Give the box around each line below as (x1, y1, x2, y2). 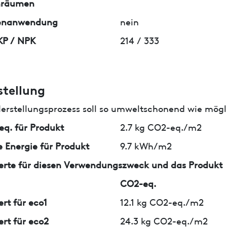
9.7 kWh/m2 (120, 138, 172, 152)
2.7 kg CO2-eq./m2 (120, 120, 202, 133)
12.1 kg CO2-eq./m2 (120, 195, 204, 208)
